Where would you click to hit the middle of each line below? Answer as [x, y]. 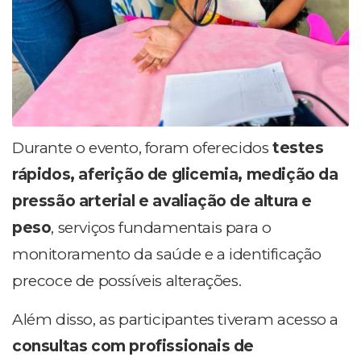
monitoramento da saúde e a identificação [167, 254]
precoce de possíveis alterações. [127, 280]
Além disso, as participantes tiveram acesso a [176, 319]
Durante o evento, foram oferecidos [142, 147]
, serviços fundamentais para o [161, 227]
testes [298, 147]
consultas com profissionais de [133, 346]
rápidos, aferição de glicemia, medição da [175, 174]
